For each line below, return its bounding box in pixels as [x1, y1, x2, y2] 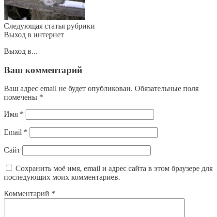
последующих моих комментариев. [4, 173, 120, 182]
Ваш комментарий [4, 64, 82, 75]
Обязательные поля [135, 84, 199, 93]
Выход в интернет [4, 30, 64, 39]
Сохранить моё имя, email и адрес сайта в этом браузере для [15, 164, 213, 173]
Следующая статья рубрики [4, 21, 95, 30]
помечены [4, 93, 39, 102]
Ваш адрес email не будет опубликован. [4, 84, 133, 93]
